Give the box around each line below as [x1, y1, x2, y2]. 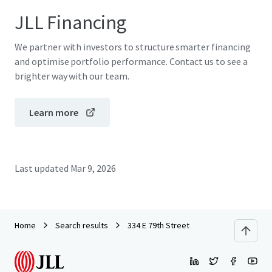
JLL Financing [15, 10, 126, 35]
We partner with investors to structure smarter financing [15, 41, 251, 53]
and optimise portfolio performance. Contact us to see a [15, 55, 248, 67]
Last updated [15, 162, 69, 174]
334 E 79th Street [127, 220, 189, 231]
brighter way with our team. [15, 70, 129, 82]
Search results [55, 220, 108, 231]
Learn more [29, 106, 78, 118]
